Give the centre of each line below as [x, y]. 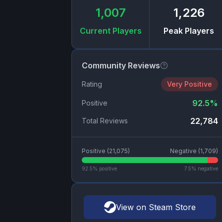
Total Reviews [105, 121]
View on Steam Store [156, 207]
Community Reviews [121, 66]
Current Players [111, 31]
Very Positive [189, 84]
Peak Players [189, 31]
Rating [92, 84]
